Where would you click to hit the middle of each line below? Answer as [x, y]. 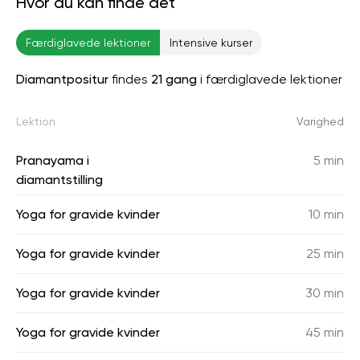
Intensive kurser [211, 43]
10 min [326, 214]
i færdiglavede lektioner [270, 79]
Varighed [320, 121]
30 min [325, 293]
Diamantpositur [62, 79]
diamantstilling [59, 180]
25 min [325, 254]
